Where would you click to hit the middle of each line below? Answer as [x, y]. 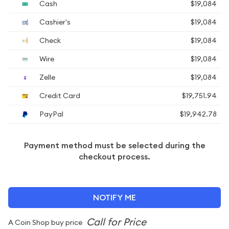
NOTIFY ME [114, 197]
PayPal [51, 114]
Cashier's [54, 22]
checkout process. [114, 157]
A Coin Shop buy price [46, 222]
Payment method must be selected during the [114, 145]
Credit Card [59, 96]
